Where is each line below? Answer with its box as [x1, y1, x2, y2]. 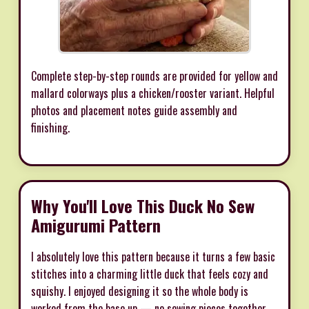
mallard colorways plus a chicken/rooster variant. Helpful [31, 84, 275, 101]
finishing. [31, 119, 70, 136]
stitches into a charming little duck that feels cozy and [31, 265, 268, 282]
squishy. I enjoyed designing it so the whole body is [31, 282, 248, 299]
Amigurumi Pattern [31, 212, 161, 237]
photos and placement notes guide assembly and [31, 101, 237, 119]
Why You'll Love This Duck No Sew [31, 192, 255, 218]
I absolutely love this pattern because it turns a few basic [31, 248, 275, 265]
